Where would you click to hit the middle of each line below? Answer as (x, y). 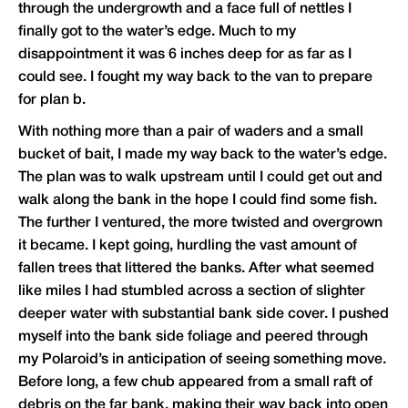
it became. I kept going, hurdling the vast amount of (188, 246)
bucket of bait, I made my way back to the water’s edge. (203, 155)
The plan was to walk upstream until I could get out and (200, 178)
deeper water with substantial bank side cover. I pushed (204, 315)
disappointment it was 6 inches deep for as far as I (185, 55)
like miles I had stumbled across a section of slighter (192, 292)
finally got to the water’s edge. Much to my (157, 32)
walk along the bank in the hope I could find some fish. (198, 201)
